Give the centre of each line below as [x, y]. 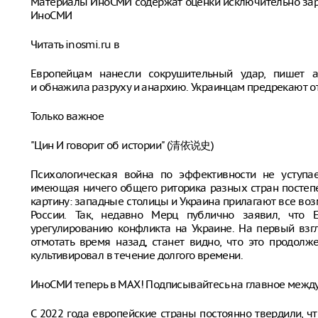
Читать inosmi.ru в [75, 44]
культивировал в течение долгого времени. [137, 255]
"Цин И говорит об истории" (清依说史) [122, 145]
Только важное [67, 116]
